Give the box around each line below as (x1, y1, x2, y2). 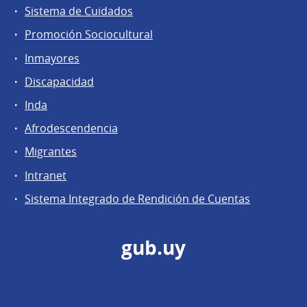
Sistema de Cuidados (25, 3, 133, 19)
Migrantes (25, 144, 77, 160)
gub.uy (121, 234, 186, 261)
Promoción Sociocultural (25, 27, 153, 42)
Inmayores (25, 50, 79, 66)
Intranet (25, 167, 66, 183)
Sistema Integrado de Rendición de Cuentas (25, 191, 250, 206)
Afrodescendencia (25, 121, 118, 136)
